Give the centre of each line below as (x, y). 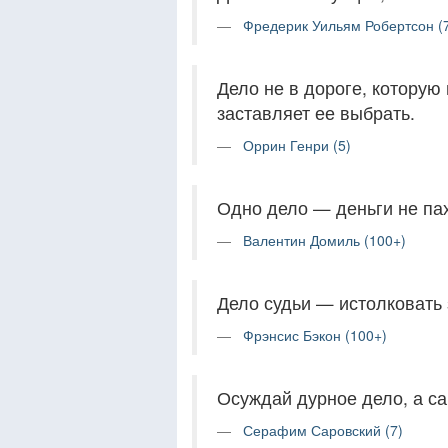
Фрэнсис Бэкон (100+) (315, 335)
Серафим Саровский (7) (323, 430)
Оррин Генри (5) (297, 145)
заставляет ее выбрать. (316, 112)
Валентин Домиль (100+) (324, 240)
